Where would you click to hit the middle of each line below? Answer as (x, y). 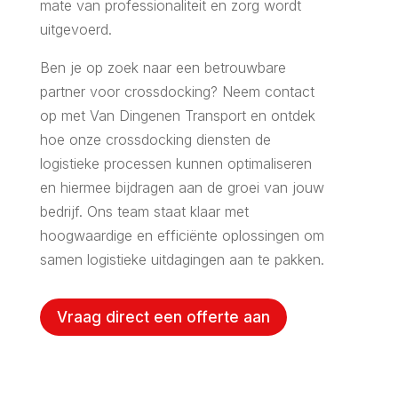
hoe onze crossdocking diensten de (155, 139)
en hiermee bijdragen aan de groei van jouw (182, 187)
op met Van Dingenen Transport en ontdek (177, 115)
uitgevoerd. (76, 29)
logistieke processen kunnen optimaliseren (175, 163)
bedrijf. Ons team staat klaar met (144, 211)
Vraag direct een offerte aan (163, 317)
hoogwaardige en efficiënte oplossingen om (182, 235)
